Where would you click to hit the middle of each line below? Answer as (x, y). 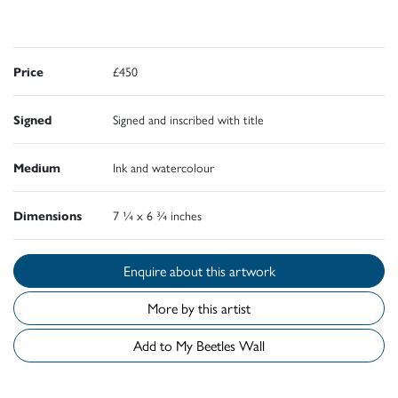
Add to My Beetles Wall (231, 345)
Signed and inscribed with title (188, 119)
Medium (37, 167)
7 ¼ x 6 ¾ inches (157, 215)
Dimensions (48, 215)
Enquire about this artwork (240, 270)
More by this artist (199, 307)
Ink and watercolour (163, 167)
